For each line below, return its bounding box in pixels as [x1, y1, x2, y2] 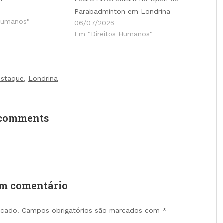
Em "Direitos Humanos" [74, 29, 153, 38]
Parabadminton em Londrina [74, 7, 170, 15]
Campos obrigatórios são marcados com [21, 206, 162, 214]
